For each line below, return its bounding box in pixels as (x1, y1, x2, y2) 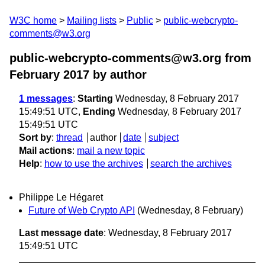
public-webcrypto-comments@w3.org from (9, 51, 251, 64)
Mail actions (19, 146, 72, 156)
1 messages (19, 93, 73, 104)
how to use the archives (44, 159, 143, 169)
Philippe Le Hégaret (19, 192, 103, 203)
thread (56, 132, 83, 143)
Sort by (19, 132, 51, 143)
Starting (77, 93, 113, 104)
